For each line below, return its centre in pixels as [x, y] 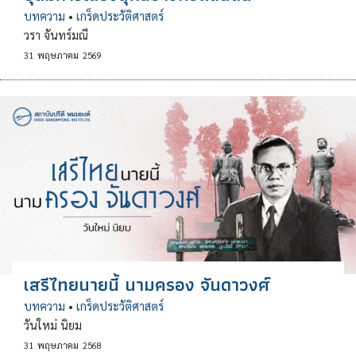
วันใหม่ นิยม [53, 325]
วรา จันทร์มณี [56, 35]
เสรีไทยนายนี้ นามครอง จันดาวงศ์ [147, 285]
